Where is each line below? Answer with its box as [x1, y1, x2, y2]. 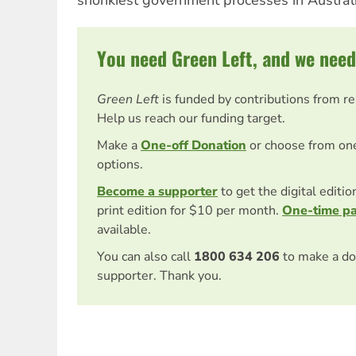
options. [97, 156, 143, 174]
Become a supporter [97, 183, 218, 201]
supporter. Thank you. [97, 267, 222, 285]
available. [97, 221, 151, 239]
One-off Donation [141, 137, 246, 155]
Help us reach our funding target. [97, 110, 285, 128]
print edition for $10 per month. [97, 202, 282, 220]
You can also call [97, 248, 191, 266]
